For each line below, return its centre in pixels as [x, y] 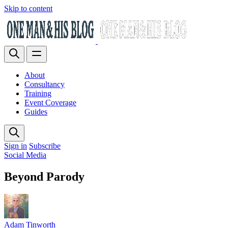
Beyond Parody [44, 176]
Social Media [25, 155]
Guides [36, 112]
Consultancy [45, 84]
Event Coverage [50, 103]
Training [38, 93]
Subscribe [45, 146]
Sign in [16, 146]
